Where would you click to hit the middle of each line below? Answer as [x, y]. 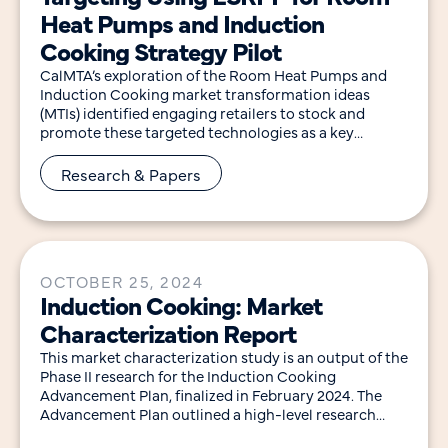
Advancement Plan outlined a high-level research [208, 414]
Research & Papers [131, 174]
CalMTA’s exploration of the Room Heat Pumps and [213, 74]
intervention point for [114, 150]
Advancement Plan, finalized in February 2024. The [211, 395]
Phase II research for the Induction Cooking [188, 376]
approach [73, 433]
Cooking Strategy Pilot [160, 50]
